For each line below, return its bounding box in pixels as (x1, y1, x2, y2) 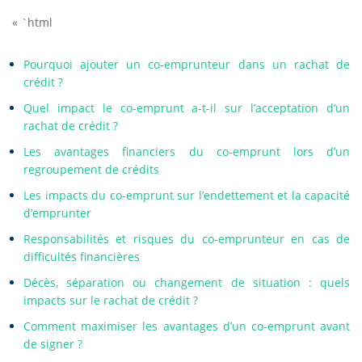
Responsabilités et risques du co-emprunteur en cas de (23, 231, 350, 246)
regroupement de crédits (23, 162, 159, 177)
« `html (12, 15, 53, 30)
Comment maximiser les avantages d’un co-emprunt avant (23, 318, 350, 334)
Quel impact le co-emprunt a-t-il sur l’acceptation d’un (23, 100, 350, 116)
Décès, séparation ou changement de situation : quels (23, 275, 350, 290)
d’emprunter (23, 205, 91, 221)
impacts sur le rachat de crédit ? (23, 293, 198, 308)
